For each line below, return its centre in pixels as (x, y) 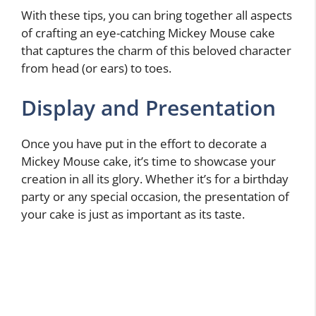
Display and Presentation (148, 107)
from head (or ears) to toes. (96, 68)
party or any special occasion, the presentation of (155, 196)
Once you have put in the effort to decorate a (144, 143)
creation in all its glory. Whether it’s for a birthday (155, 178)
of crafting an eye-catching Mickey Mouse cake (148, 33)
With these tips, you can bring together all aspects (157, 16)
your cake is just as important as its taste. (133, 214)
